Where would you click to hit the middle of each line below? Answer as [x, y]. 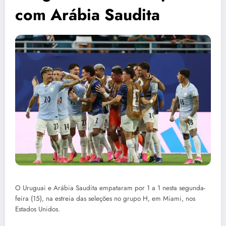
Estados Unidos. [38, 209]
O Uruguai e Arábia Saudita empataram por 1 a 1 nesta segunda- [110, 188]
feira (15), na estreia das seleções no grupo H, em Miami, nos [105, 198]
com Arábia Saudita [88, 14]
